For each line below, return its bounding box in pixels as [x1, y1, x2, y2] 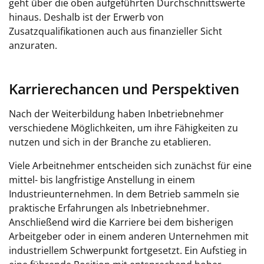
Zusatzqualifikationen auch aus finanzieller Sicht [9, 25, 222, 38]
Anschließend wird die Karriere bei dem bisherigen [9, 216, 233, 229]
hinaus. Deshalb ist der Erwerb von [9, 11, 164, 24]
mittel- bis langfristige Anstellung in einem [9, 173, 195, 186]
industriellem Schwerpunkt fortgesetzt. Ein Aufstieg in [9, 244, 247, 257]
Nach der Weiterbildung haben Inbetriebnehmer [9, 107, 224, 120]
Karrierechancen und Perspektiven [9, 80, 239, 98]
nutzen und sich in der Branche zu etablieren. [9, 136, 211, 148]
